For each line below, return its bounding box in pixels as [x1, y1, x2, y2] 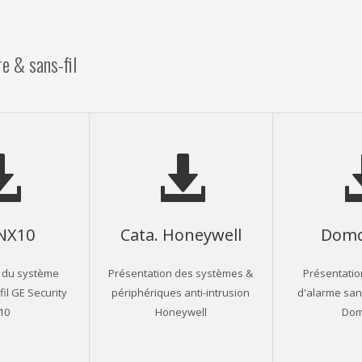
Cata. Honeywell [120, 223, 242, 245]
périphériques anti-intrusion [112, 284, 250, 299]
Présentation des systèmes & [108, 265, 254, 280]
